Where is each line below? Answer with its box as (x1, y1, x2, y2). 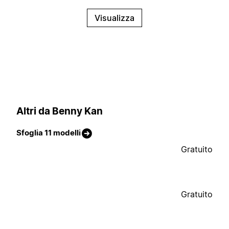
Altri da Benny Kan (16, 105, 103, 117)
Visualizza (95, 13, 134, 24)
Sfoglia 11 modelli (16, 128, 81, 138)
